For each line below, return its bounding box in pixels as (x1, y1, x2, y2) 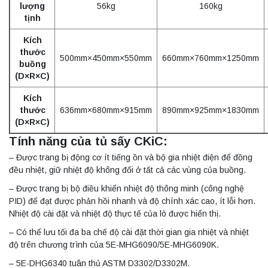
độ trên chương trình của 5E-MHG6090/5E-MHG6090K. (9, 239, 219, 249)
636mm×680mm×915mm (60, 105, 152, 115)
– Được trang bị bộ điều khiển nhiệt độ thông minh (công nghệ (9, 183, 244, 193)
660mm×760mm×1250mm (162, 53, 259, 63)
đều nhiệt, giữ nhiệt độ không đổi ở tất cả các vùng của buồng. (9, 165, 246, 175)
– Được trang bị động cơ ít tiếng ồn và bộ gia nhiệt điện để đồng (9, 152, 252, 162)
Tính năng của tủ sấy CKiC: (9, 134, 167, 148)
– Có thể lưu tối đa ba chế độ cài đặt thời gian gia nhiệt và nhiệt (9, 227, 249, 237)
